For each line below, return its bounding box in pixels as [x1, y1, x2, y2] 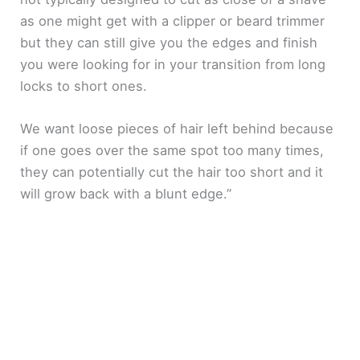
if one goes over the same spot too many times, [20, 141, 325, 158]
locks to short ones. [20, 77, 148, 94]
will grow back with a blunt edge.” [20, 185, 232, 202]
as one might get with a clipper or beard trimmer [20, 12, 325, 29]
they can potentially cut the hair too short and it [20, 163, 324, 180]
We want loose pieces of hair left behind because [20, 120, 334, 137]
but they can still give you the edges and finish [20, 34, 318, 51]
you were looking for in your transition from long [20, 55, 326, 72]
